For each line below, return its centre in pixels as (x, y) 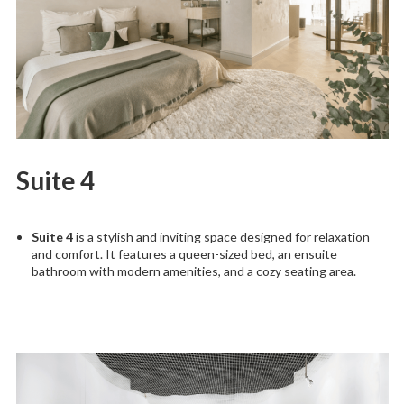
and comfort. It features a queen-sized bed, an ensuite (184, 254)
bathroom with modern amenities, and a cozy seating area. (194, 271)
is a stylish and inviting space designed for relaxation (221, 237)
